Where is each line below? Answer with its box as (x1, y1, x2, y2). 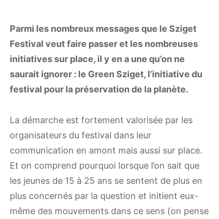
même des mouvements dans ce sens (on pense (10, 206, 209, 217)
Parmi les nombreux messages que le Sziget (10, 23, 197, 34)
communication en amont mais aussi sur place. (10, 145, 202, 156)
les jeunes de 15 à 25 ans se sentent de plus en (10, 175, 202, 186)
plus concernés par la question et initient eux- (10, 191, 198, 201)
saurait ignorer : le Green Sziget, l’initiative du (10, 69, 202, 80)
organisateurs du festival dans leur (10, 130, 152, 141)
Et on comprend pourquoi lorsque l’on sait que (10, 160, 199, 171)
